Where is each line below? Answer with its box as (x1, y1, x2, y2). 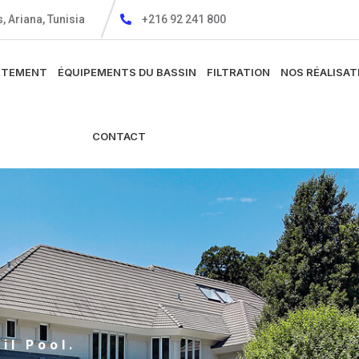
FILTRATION (207, 66, 271, 79)
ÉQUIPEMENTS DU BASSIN (58, 66, 197, 79)
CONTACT (92, 130, 147, 143)
